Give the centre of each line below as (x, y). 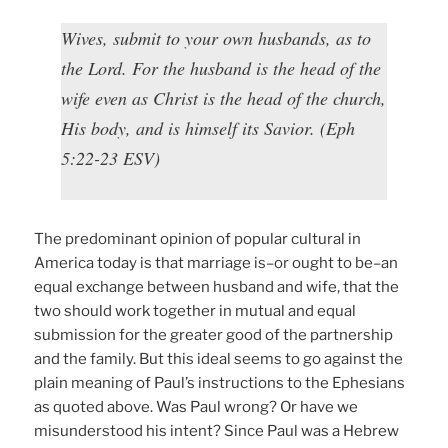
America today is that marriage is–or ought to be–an (216, 262)
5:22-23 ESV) (111, 157)
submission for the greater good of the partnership (214, 334)
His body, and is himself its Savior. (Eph (208, 127)
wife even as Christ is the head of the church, (224, 97)
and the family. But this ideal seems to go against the (219, 358)
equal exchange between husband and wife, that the (217, 286)
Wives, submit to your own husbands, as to (216, 37)
